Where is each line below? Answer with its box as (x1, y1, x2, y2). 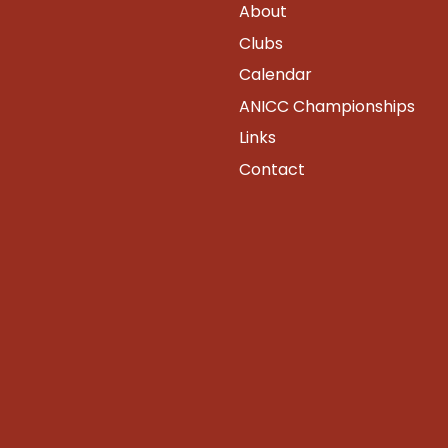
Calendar (239, 63, 312, 87)
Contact (239, 157, 305, 181)
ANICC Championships (239, 94, 415, 118)
